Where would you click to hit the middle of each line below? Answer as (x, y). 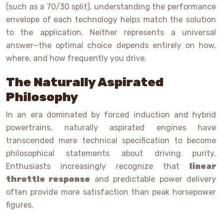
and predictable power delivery (153, 179)
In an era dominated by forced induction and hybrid (111, 115)
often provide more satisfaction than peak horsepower (111, 192)
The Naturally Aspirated (85, 82)
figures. (20, 205)
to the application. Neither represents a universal (111, 33)
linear (203, 166)
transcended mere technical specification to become (111, 141)
